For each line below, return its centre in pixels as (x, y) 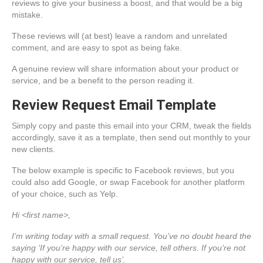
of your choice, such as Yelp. (65, 193)
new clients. (33, 149)
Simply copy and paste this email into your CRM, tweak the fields (131, 125)
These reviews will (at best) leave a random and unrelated (119, 36)
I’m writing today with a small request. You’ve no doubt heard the (131, 236)
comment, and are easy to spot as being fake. (97, 47)
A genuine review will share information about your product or (125, 68)
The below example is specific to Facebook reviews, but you (123, 170)
